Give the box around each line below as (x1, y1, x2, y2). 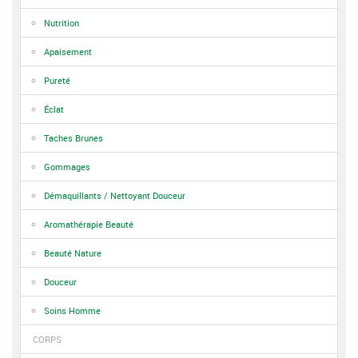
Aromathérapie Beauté (44, 218, 133, 230)
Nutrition (44, 17, 79, 29)
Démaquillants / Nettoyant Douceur (44, 189, 185, 201)
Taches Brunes (44, 132, 103, 144)
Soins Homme (44, 304, 101, 316)
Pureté (44, 74, 70, 86)
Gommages (44, 161, 90, 173)
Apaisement (44, 46, 92, 58)
